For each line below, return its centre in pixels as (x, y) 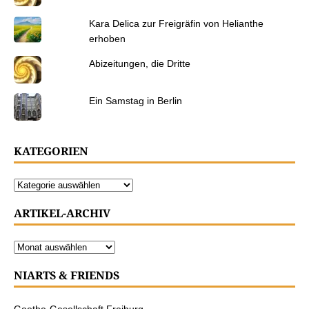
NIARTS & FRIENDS (67, 276)
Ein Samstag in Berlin (135, 101)
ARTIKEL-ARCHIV (62, 213)
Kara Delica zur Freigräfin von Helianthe (176, 24)
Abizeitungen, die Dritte (139, 64)
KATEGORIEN (51, 151)
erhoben (107, 39)
